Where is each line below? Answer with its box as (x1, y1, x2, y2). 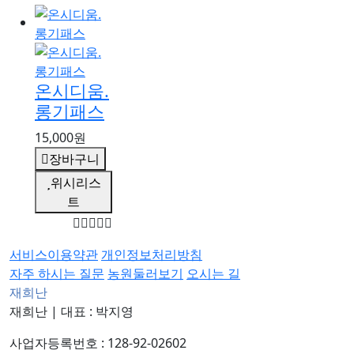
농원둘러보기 (107, 265, 183, 282)
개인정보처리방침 (101, 246, 202, 263)
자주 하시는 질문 (9, 265, 104, 282)
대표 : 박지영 (61, 303, 134, 320)
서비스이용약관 (9, 246, 98, 263)
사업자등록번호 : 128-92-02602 (9, 334, 186, 352)
